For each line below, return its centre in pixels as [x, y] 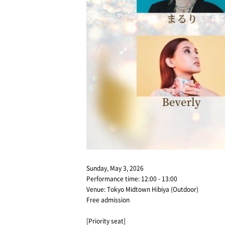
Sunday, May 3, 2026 [115, 168]
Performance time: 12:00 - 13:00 [132, 179]
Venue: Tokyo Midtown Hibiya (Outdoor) [142, 189]
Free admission [108, 200]
